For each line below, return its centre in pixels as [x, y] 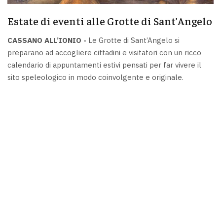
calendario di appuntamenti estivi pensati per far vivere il [104, 65]
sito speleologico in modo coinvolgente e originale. [95, 77]
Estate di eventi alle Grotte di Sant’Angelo [110, 20]
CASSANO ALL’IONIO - [47, 40]
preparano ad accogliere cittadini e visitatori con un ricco [104, 53]
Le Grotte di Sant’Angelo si [133, 40]
